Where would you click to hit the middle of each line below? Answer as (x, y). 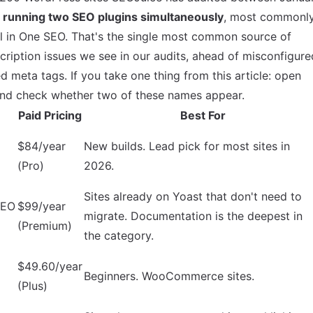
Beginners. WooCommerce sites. (169, 276)
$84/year (42, 146)
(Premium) (45, 226)
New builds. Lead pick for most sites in (187, 146)
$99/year (42, 206)
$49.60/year (50, 266)
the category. (119, 235)
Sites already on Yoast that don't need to (193, 196)
